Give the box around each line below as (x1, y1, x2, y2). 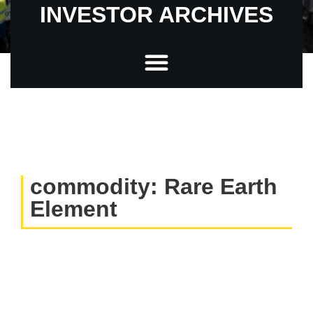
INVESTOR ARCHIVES (40, 2, 273, 27)
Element (30, 196, 117, 221)
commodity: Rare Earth (30, 174, 277, 199)
